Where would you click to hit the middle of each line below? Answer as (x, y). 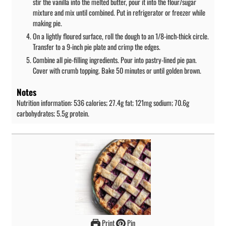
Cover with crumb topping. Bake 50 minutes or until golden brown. (117, 71)
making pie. (47, 23)
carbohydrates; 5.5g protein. (53, 114)
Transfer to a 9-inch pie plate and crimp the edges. (97, 47)
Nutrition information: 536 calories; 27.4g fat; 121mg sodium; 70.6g (103, 103)
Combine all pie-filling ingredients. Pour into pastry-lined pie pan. (115, 60)
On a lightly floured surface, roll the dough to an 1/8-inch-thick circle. (121, 36)
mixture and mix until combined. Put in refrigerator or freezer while (119, 13)
